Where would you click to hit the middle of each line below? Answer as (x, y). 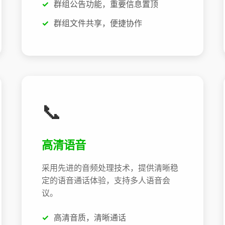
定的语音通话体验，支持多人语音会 (106, 181)
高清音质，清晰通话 (90, 218)
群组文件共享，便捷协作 (98, 23)
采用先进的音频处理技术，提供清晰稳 (110, 168)
